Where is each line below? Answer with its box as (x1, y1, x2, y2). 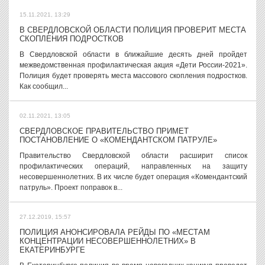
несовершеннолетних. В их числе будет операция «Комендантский (20, 173, 247, 181)
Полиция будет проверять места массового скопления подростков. (20, 72, 247, 80)
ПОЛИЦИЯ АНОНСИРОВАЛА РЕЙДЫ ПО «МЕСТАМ (20, 228, 210, 237)
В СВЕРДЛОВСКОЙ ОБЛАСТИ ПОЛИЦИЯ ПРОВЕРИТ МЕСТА (20, 25, 246, 34)
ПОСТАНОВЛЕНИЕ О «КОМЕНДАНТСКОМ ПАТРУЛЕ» (20, 135, 217, 144)
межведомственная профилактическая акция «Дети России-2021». (20, 61, 247, 69)
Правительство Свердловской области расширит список (20, 151, 247, 160)
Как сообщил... (20, 82, 68, 91)
